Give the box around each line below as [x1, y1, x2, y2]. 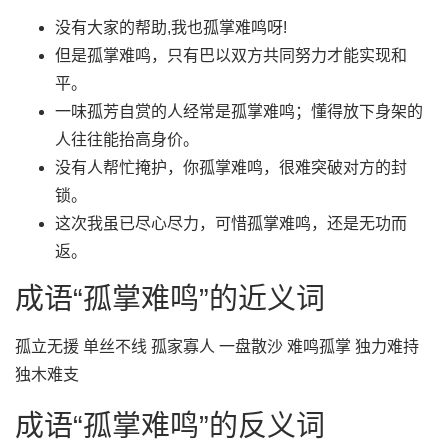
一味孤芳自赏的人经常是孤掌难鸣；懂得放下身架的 [55, 103, 423, 120]
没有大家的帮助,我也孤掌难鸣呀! [55, 19, 287, 36]
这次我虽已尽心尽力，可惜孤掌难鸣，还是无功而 [55, 215, 407, 232]
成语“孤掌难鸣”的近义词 [15, 283, 325, 315]
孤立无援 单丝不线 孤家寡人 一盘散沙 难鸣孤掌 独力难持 [15, 338, 419, 355]
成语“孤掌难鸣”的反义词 [15, 410, 325, 442]
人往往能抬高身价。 [55, 131, 199, 148]
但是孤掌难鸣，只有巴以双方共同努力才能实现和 [55, 47, 407, 64]
